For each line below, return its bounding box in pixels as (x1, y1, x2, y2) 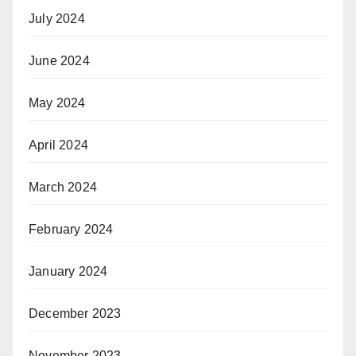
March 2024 (29, 180, 97, 195)
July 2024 (29, 12, 85, 26)
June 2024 (29, 54, 90, 68)
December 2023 (29, 307, 122, 321)
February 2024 (29, 222, 114, 237)
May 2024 (29, 96, 86, 110)
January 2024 (29, 265, 108, 279)
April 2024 (29, 138, 88, 153)
